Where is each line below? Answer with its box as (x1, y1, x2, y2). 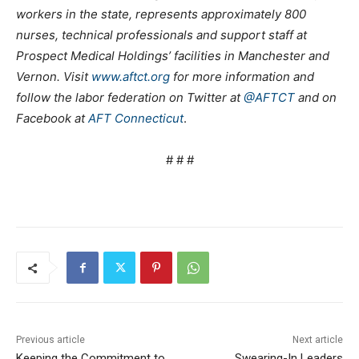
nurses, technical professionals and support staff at (16, 27, 307, 43)
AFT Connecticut (88, 111, 184, 127)
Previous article (16, 334, 85, 346)
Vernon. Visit (16, 69, 91, 85)
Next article (292, 334, 343, 346)
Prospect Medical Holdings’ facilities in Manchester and (16, 48, 329, 64)
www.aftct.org (91, 69, 170, 85)
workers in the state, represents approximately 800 (16, 6, 306, 22)
